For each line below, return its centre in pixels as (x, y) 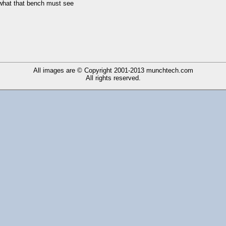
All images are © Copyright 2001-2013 (90, 70)
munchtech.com (169, 70)
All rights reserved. (113, 78)
